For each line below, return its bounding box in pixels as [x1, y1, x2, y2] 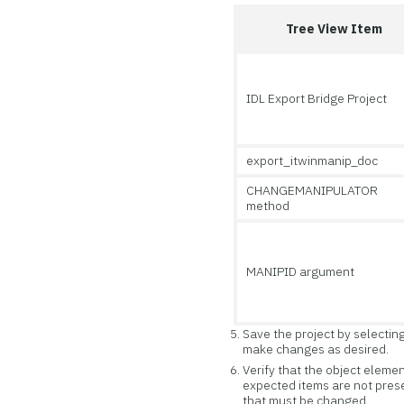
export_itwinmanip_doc [246, 152, 379, 169]
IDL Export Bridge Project [246, 90, 388, 106]
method [246, 197, 290, 214]
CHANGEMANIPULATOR [246, 182, 379, 198]
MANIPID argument [246, 263, 355, 280]
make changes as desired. [243, 341, 390, 357]
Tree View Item [286, 21, 383, 37]
